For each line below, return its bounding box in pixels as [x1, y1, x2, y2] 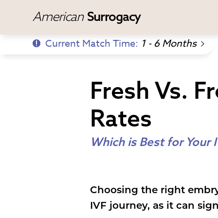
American [33, 8, 86, 24]
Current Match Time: [45, 36, 141, 51]
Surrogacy [87, 8, 141, 24]
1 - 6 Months [141, 36, 197, 51]
